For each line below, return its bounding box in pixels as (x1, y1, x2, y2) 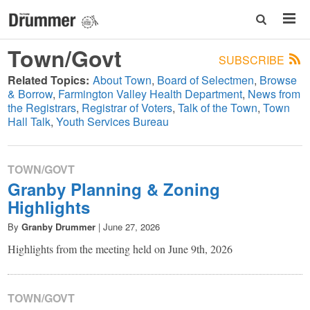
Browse (259, 72, 298, 88)
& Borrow (8, 86, 53, 102)
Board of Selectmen (157, 72, 255, 88)
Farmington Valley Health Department (58, 86, 243, 102)
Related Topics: (8, 72, 90, 88)
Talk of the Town (178, 100, 258, 116)
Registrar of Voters (82, 100, 173, 116)
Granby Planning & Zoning (8, 176, 221, 201)
